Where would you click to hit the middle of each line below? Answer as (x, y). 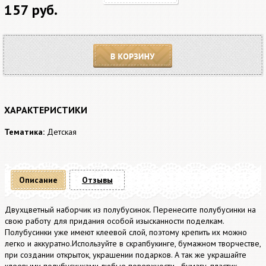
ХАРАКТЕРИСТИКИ (46, 110)
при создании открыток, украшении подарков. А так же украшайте (126, 255)
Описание (39, 180)
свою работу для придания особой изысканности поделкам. (115, 221)
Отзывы (97, 180)
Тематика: (24, 132)
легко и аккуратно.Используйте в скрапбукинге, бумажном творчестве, (133, 243)
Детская (62, 132)
